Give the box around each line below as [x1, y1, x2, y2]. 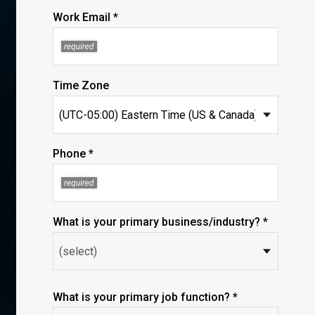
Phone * [53, 147, 94, 160]
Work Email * [53, 11, 118, 24]
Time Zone [53, 79, 109, 92]
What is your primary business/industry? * [53, 215, 268, 229]
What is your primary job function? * [53, 290, 238, 304]
